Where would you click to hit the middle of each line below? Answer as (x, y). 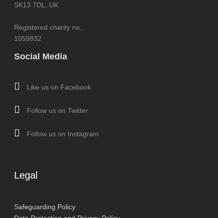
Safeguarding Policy (45, 207)
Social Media (41, 56)
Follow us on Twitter (56, 110)
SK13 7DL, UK (36, 5)
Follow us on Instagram (62, 134)
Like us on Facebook (58, 87)
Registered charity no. (48, 27)
